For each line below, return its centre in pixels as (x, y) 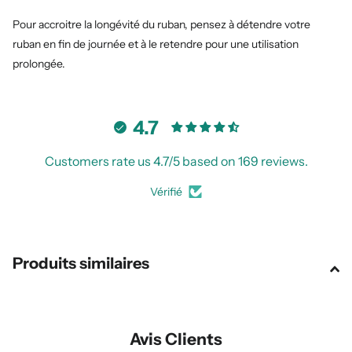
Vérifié (166, 192)
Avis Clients (176, 339)
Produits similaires (81, 264)
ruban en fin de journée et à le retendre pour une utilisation (156, 44)
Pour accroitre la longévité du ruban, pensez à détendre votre (161, 25)
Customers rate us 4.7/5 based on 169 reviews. (176, 161)
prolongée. (39, 64)
